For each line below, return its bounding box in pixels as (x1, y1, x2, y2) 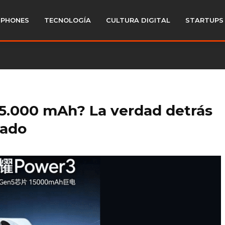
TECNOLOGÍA (44, 16, 91, 24)
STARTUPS (185, 16, 223, 24)
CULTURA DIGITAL (106, 16, 170, 24)
